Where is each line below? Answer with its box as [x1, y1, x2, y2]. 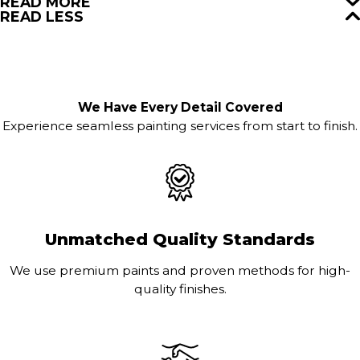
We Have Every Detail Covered [77, 100, 283, 116]
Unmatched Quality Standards [45, 229, 315, 250]
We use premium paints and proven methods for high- [10, 262, 350, 278]
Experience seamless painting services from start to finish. [2, 118, 358, 134]
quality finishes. [133, 280, 227, 297]
